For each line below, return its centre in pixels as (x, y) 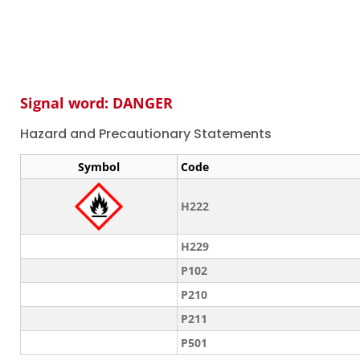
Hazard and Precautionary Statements (146, 134)
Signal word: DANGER (96, 103)
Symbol (99, 167)
